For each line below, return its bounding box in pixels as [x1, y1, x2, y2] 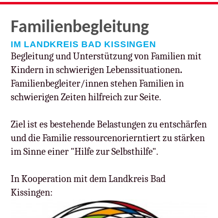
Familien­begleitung [10, 18, 149, 36]
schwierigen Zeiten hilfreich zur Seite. [10, 91, 161, 103]
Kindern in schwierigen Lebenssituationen [10, 64, 180, 75]
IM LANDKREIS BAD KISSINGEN [10, 38, 156, 49]
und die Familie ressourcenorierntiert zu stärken [10, 132, 205, 144]
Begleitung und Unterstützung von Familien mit [10, 50, 201, 62]
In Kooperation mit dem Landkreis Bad [10, 173, 165, 184]
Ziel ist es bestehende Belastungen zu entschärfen [10, 118, 207, 130]
